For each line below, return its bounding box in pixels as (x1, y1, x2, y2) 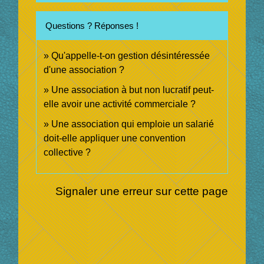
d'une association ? (44, 65, 125, 75)
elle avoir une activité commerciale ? (44, 99, 196, 110)
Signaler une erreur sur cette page (55, 184, 228, 197)
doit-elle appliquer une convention (44, 133, 186, 144)
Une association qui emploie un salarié (51, 119, 214, 130)
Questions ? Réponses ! (45, 21, 139, 31)
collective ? (44, 147, 91, 158)
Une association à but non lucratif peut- (51, 85, 214, 95)
